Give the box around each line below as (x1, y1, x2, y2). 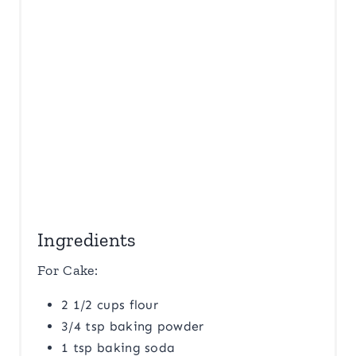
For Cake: (37, 261, 98, 280)
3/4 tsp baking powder (61, 319, 204, 335)
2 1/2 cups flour (61, 297, 159, 313)
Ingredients (37, 228, 137, 252)
